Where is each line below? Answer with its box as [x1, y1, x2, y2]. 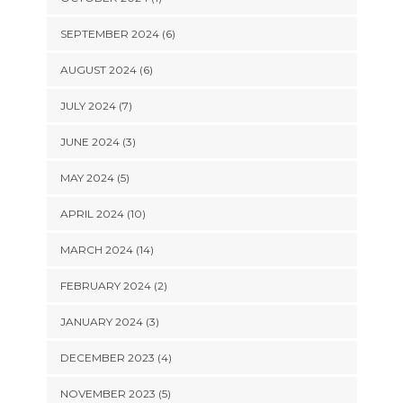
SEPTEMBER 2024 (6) [59, 27, 175, 40]
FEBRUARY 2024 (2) [59, 279, 167, 292]
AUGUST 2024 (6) [59, 63, 153, 76]
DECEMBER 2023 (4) [59, 351, 172, 364]
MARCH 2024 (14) [59, 243, 154, 256]
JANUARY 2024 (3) [59, 315, 159, 328]
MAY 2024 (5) [59, 171, 130, 184]
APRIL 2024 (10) [59, 207, 146, 220]
